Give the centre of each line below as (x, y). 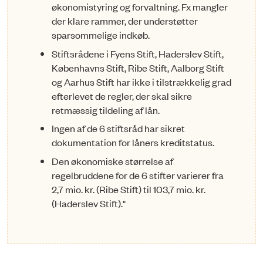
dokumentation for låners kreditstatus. (133, 142)
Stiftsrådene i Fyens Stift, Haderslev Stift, (138, 53)
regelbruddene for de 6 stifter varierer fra (138, 175)
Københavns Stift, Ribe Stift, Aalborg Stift (138, 67)
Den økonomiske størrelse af (112, 161)
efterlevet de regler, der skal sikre (122, 95)
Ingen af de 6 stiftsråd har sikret (118, 128)
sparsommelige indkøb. (101, 35)
